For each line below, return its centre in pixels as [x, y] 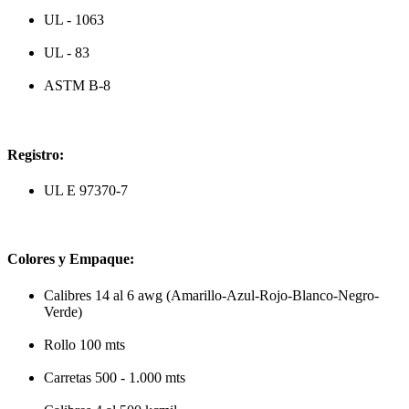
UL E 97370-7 [86, 190]
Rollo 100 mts [84, 344]
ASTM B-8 [77, 86]
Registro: [36, 154]
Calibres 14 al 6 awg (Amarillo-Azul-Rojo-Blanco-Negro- [211, 295]
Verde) [63, 311]
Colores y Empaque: [71, 259]
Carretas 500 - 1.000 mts [115, 377]
